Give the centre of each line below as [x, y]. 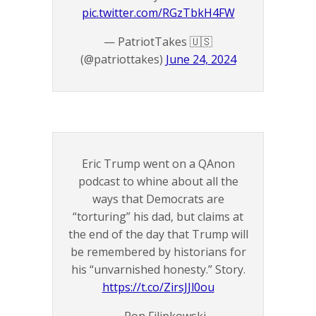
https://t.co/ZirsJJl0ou [158, 287]
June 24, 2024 [201, 60]
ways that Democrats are [158, 199]
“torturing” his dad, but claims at [158, 217]
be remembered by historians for [158, 252]
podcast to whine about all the [158, 182]
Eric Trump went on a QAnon [158, 164]
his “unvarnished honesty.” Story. [158, 270]
